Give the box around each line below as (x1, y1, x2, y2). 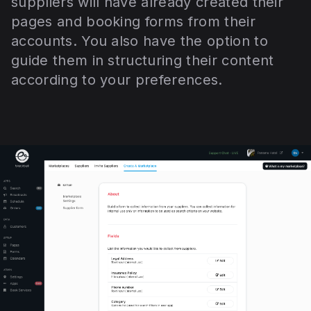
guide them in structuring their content (11, 51, 274, 69)
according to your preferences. (11, 71, 223, 88)
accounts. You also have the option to (11, 32, 268, 49)
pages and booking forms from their (11, 12, 255, 30)
